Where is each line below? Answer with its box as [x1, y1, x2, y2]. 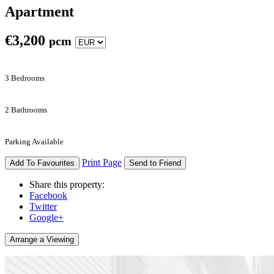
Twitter [29, 201, 57, 212]
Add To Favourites [10, 158, 75, 168]
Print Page [82, 157, 122, 168]
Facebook [29, 190, 67, 201]
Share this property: [29, 179, 105, 190]
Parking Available [5, 136, 64, 146]
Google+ [29, 212, 64, 223]
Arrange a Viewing [10, 234, 74, 244]
